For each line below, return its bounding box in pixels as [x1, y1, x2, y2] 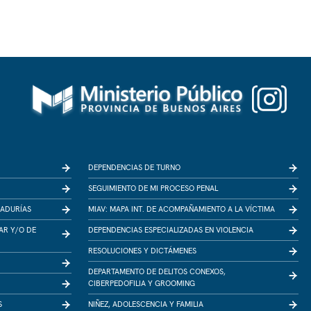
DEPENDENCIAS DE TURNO [88, 162, 180, 172]
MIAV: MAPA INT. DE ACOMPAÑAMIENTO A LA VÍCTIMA [88, 204, 275, 214]
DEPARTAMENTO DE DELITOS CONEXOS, [88, 267, 226, 276]
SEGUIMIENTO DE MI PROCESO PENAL [88, 183, 218, 193]
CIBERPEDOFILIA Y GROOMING [88, 278, 195, 288]
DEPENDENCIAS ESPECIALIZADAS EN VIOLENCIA [88, 225, 253, 235]
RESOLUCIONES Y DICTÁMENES [88, 246, 196, 255]
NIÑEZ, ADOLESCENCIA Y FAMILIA [88, 299, 203, 309]
